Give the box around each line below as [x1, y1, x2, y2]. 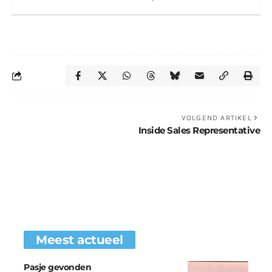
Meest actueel [36, 232, 123, 247]
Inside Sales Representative [138, 124, 260, 136]
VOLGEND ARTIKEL [181, 113, 252, 122]
